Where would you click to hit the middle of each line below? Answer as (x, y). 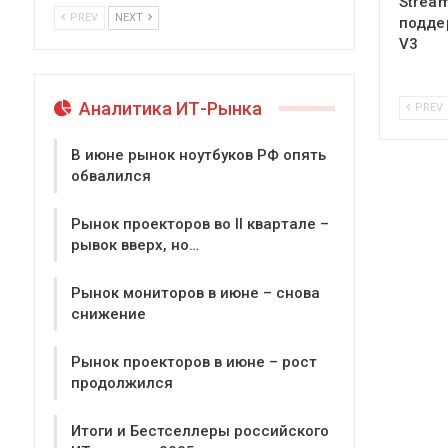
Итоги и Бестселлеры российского (200, 431)
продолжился (122, 383)
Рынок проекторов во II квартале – (200, 224)
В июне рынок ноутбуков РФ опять (198, 155)
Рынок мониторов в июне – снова (195, 293)
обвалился (111, 176)
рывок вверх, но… (135, 245)
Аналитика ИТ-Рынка (168, 108)
